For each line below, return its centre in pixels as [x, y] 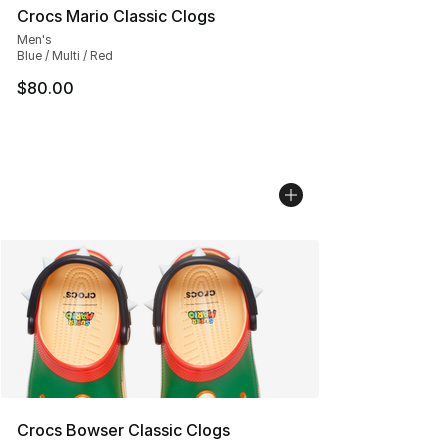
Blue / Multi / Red [65, 55]
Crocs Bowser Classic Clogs [123, 429]
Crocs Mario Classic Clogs [116, 15]
